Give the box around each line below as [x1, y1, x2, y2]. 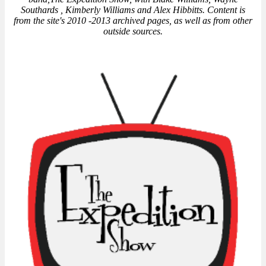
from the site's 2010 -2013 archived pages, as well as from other [14, 15, 252, 26]
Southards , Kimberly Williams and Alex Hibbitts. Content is [21, 4, 245, 15]
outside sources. [103, 26, 163, 36]
